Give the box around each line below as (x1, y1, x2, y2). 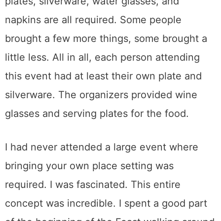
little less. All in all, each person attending (5, 51, 200, 64)
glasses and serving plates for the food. (5, 108, 189, 120)
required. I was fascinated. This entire (5, 179, 181, 191)
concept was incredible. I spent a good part (5, 197, 207, 210)
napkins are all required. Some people (5, 14, 182, 26)
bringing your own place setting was (5, 160, 174, 172)
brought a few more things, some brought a (5, 33, 207, 45)
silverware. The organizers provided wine (5, 89, 197, 101)
